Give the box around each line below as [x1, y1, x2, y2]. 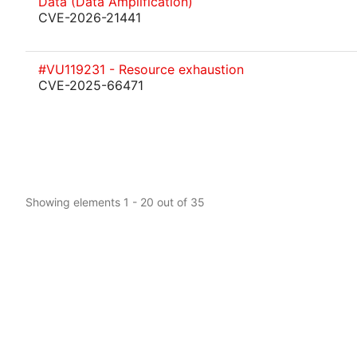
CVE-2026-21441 [38, 10, 141, 25]
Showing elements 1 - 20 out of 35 [25, 194, 205, 209]
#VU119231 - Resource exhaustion [38, 61, 244, 77]
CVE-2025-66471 [38, 77, 143, 93]
